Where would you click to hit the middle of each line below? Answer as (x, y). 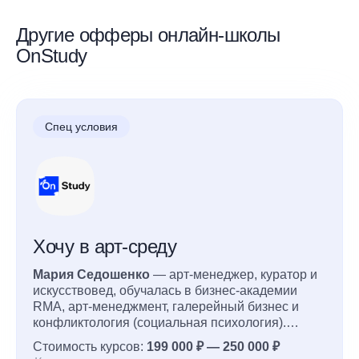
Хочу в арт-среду (105, 246)
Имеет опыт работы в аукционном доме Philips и (177, 338)
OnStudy (52, 55)
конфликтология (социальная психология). (159, 322)
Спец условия (81, 126)
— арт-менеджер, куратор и (234, 274)
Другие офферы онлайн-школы (148, 34)
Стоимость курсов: (90, 346)
